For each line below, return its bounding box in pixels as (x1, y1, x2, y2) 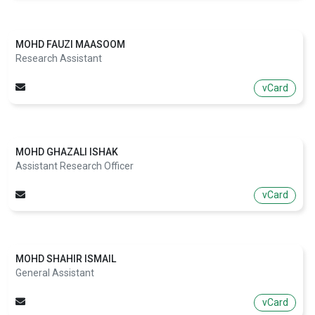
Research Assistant (15, 52, 102, 64)
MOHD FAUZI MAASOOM (15, 38, 125, 50)
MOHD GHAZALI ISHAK (15, 146, 118, 157)
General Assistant (15, 267, 94, 279)
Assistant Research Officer (15, 160, 134, 172)
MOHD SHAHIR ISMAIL (15, 253, 116, 265)
